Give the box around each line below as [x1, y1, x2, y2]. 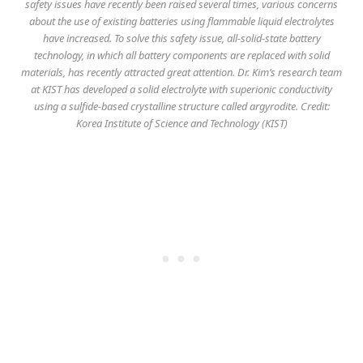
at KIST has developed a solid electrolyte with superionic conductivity [31, 81, 332, 96]
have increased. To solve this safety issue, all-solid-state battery [42, 30, 321, 45]
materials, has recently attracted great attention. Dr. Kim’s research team [21, 64, 342, 79]
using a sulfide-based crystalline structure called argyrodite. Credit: [33, 98, 330, 113]
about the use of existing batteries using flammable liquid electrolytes [28, 13, 335, 28]
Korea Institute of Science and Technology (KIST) [75, 115, 288, 130]
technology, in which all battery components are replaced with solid [33, 47, 330, 62]
